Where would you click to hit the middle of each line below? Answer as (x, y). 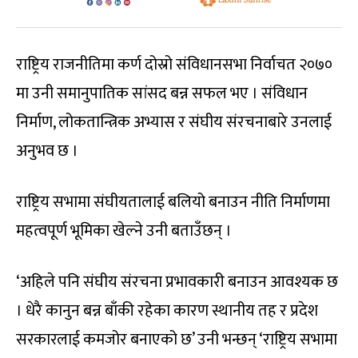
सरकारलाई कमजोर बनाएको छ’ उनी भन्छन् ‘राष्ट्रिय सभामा (177, 340)
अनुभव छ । (47, 151)
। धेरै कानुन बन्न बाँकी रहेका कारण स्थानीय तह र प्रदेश (167, 311)
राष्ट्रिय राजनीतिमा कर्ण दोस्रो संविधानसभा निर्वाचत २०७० (174, 65)
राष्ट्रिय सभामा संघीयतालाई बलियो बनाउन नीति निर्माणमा (173, 203)
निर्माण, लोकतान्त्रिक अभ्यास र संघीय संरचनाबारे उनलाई (174, 123)
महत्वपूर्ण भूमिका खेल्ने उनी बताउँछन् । (124, 231)
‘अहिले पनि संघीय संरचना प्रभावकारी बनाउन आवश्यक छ (177, 282)
